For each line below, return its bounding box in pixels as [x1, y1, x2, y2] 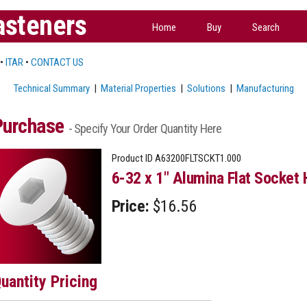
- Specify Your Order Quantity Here [68, 121, 222, 136]
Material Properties [100, 82, 176, 95]
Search [252, 21, 280, 34]
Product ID [111, 151, 153, 164]
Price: [111, 196, 149, 216]
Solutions [186, 82, 225, 95]
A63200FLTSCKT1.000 [152, 151, 241, 164]
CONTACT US [30, 56, 84, 69]
